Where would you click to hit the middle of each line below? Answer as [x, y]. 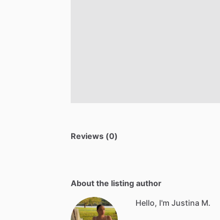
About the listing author [116, 183]
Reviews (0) [94, 136]
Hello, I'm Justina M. [173, 203]
